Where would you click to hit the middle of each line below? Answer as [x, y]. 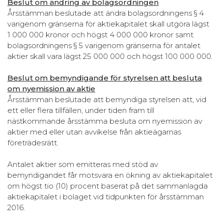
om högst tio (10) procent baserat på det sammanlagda [108, 186]
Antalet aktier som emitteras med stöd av [83, 164]
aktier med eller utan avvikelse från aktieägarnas [94, 132]
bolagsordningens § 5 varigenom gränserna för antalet [104, 45]
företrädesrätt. [33, 142]
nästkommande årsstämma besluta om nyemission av [105, 121]
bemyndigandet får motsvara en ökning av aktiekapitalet [110, 175]
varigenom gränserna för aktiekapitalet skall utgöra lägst [108, 24]
